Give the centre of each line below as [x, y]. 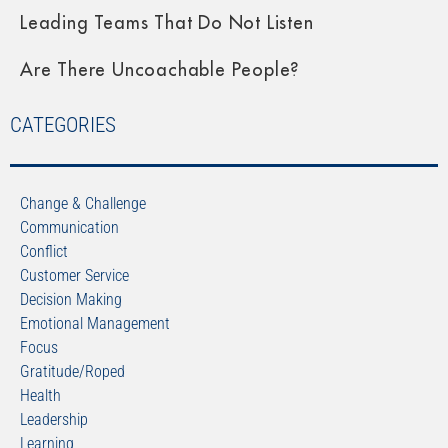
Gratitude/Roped [72, 372]
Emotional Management [95, 324]
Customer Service [74, 276]
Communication [69, 228]
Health [40, 396]
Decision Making [71, 300]
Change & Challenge [83, 204]
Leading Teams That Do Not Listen [167, 23]
